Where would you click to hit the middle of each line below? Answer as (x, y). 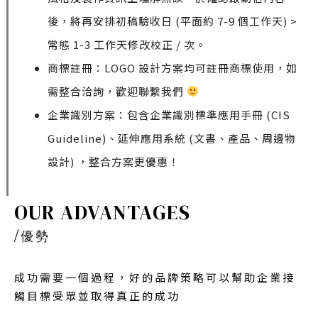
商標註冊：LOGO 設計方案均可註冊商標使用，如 (172, 67)
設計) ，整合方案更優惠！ (114, 161)
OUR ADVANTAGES (102, 213)
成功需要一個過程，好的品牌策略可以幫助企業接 (155, 278)
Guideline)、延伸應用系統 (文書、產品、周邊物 (172, 138)
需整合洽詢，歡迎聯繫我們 (117, 91)
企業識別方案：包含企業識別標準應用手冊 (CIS (169, 114)
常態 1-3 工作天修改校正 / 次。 (127, 44)
